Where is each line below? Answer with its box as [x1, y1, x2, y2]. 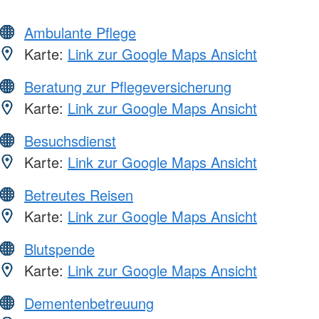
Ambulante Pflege [24, 21, 136, 43]
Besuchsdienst [24, 130, 116, 151]
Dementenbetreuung [24, 292, 154, 313]
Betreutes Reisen [24, 184, 133, 205]
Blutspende [24, 238, 95, 259]
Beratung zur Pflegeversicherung [24, 75, 231, 97]
